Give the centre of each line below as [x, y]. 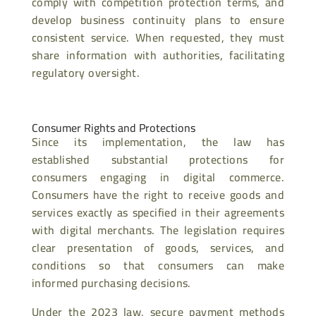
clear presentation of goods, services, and [158, 247]
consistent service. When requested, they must [158, 37]
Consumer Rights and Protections [113, 127]
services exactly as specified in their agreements [158, 212]
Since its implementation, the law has [158, 141]
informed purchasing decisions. [111, 282]
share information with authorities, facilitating [158, 55]
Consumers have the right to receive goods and [158, 194]
